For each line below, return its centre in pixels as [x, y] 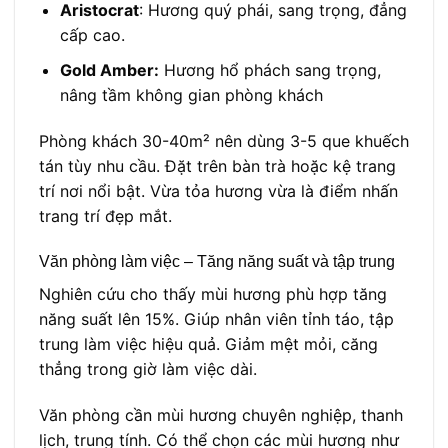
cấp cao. [92, 35]
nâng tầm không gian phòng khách [191, 94]
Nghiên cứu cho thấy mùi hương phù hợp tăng [213, 294]
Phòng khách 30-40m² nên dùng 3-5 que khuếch [224, 140]
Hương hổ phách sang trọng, [269, 69]
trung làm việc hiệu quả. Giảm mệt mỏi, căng [208, 344]
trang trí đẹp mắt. [105, 215]
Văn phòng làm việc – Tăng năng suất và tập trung [217, 262]
